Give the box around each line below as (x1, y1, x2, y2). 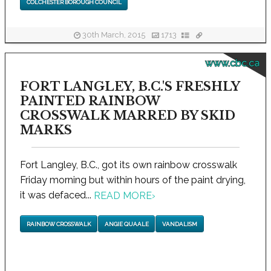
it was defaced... (19, 189, 94, 201)
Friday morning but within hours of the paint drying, (19, 174, 246, 186)
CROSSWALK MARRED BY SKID (19, 108, 235, 123)
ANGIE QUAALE (104, 220, 149, 227)
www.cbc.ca (204, 57, 260, 69)
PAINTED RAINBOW (19, 94, 160, 108)
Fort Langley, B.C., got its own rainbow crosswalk (19, 159, 237, 171)
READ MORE (93, 190, 152, 202)
